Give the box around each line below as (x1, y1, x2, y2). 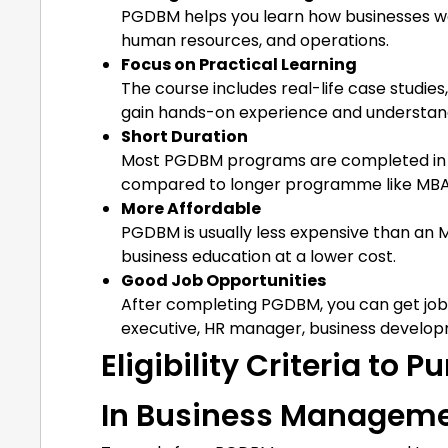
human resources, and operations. (121, 29, 389, 53)
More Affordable (121, 197, 261, 221)
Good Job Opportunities (121, 269, 326, 293)
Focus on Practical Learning (121, 53, 357, 77)
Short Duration (121, 125, 248, 149)
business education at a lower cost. (121, 245, 396, 269)
